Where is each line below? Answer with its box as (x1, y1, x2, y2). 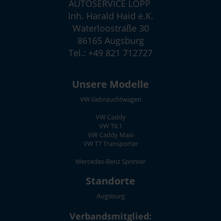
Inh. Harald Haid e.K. (68, 9, 153, 22)
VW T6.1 (99, 121, 122, 130)
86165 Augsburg (77, 34, 144, 46)
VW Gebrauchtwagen (79, 94, 142, 104)
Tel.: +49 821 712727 (69, 46, 152, 59)
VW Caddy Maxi (87, 130, 134, 139)
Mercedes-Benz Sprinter (75, 156, 146, 166)
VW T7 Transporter (83, 139, 138, 148)
